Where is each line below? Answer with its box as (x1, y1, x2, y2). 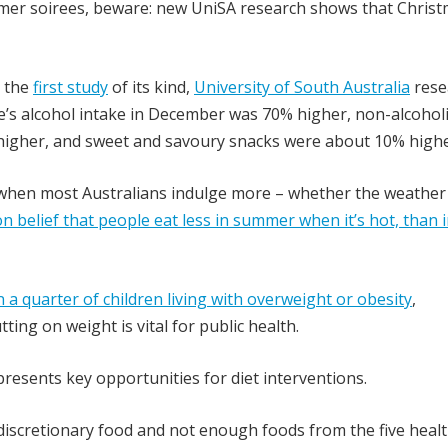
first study (33, 76, 108, 98)
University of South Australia (194, 76, 410, 98)
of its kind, (108, 76, 194, 98)
